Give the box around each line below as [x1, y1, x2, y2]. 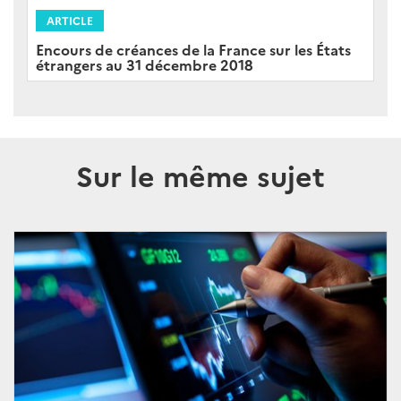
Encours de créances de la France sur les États [36, 38, 351, 59]
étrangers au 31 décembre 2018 [36, 54, 253, 74]
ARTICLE [47, 12, 93, 28]
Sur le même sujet [76, 154, 325, 194]
